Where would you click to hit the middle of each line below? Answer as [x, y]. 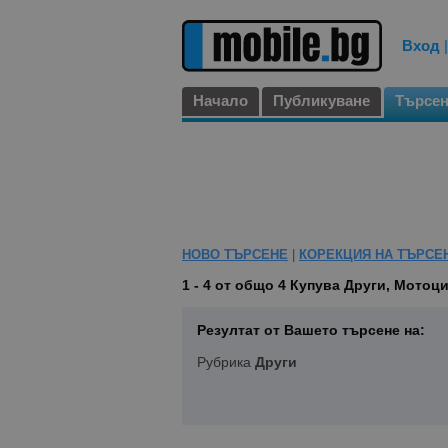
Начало [220, 101]
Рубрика [226, 362]
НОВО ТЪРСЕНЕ [235, 255]
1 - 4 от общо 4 [236, 285]
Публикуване [321, 101]
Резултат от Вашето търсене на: [311, 330]
